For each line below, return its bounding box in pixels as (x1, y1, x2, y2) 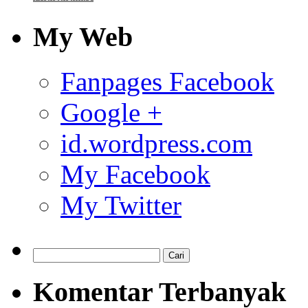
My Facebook (60, 159, 210, 190)
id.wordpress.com (60, 129, 252, 159)
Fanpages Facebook (60, 67, 274, 97)
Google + (60, 98, 162, 128)
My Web (33, 21, 133, 53)
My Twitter (60, 190, 181, 221)
